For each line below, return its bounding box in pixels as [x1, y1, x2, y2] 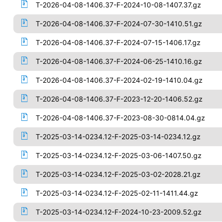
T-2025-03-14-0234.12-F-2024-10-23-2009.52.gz [35, 208, 202, 216]
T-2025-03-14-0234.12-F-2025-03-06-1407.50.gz [35, 151, 202, 160]
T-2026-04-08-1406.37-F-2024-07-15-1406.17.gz [35, 38, 201, 47]
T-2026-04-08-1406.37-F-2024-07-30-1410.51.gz [35, 19, 202, 28]
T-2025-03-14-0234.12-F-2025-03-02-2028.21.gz [35, 170, 201, 178]
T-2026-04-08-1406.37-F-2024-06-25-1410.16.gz [35, 57, 202, 65]
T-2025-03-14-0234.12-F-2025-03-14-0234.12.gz [35, 132, 201, 141]
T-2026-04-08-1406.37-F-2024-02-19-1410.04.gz [35, 76, 203, 84]
